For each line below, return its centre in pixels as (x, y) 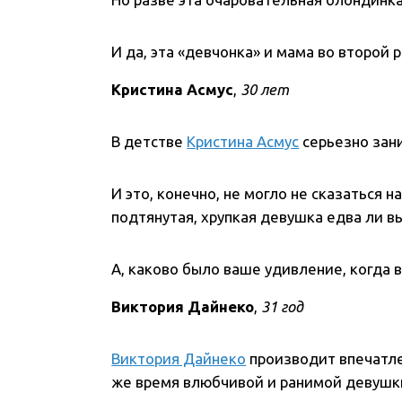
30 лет (265, 90)
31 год (281, 307)
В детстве (149, 142)
